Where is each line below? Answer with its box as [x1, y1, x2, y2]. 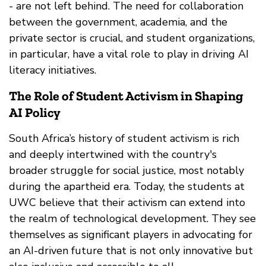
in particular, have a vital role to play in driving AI [9, 47, 249, 62]
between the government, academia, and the [9, 15, 227, 30]
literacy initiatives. [9, 63, 96, 78]
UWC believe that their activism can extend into [9, 195, 245, 210]
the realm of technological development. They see [9, 211, 256, 226]
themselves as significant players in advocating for [9, 227, 252, 242]
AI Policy [9, 104, 61, 121]
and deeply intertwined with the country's [9, 147, 217, 162]
